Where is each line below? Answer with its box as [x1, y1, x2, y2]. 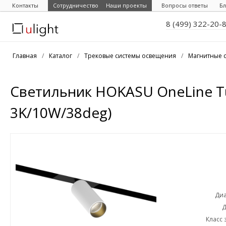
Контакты [12, 2, 38, 9]
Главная [13, 51, 37, 60]
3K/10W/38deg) [10, 103, 111, 122]
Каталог [49, 51, 72, 60]
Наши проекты [106, 2, 147, 9]
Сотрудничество [53, 2, 98, 9]
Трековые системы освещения [84, 51, 176, 60]
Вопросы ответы [161, 2, 208, 9]
